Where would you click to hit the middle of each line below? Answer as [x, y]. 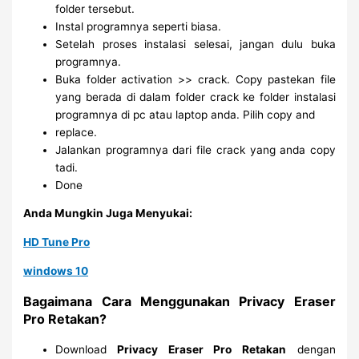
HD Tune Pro [57, 242]
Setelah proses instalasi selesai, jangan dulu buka [196, 44]
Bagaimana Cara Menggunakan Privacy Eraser [179, 301]
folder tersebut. [95, 8]
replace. [77, 132]
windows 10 [56, 270]
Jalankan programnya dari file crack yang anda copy [196, 149]
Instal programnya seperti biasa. [139, 26]
